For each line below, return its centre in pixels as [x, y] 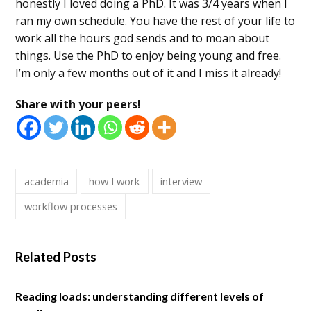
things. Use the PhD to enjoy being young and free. [149, 55]
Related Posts [56, 257]
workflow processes [70, 206]
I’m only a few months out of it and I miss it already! [149, 73]
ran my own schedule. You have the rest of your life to [155, 20]
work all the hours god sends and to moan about [143, 38]
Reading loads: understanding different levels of [140, 296]
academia [46, 181]
